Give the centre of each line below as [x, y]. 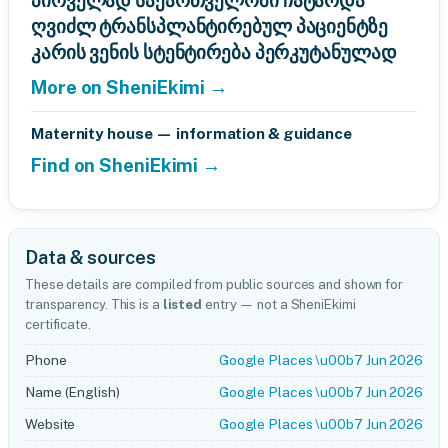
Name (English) [72, 392]
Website [50, 424]
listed [182, 304]
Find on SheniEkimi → [126, 165]
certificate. [58, 324]
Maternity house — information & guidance [191, 133]
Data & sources [90, 257]
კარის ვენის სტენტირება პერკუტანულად [214, 52]
